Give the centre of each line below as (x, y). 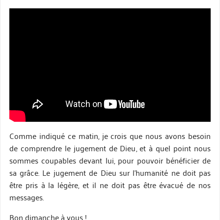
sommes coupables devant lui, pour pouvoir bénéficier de (110, 160)
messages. (26, 197)
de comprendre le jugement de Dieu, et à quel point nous (110, 148)
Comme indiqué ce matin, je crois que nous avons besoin (110, 136)
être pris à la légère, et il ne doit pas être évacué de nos (110, 185)
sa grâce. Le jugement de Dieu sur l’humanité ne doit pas (110, 173)
